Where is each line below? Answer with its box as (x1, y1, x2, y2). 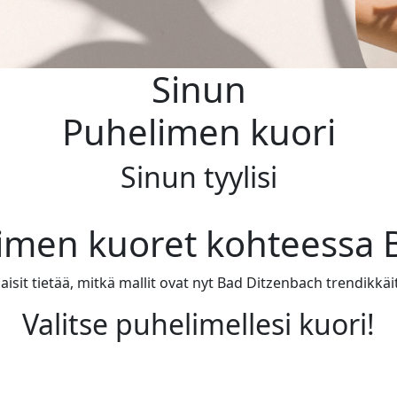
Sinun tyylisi (120, 158, 277, 196)
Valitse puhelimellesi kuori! (22, 305, 375, 343)
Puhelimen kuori (61, 107, 336, 156)
